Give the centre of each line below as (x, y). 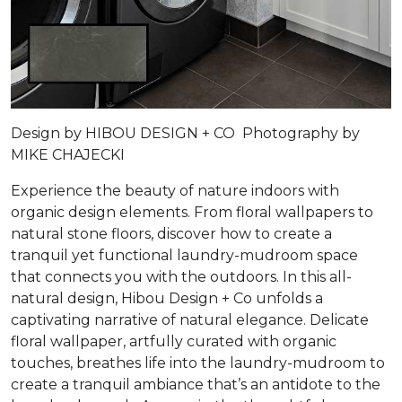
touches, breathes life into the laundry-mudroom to (198, 363)
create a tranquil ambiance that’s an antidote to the (196, 384)
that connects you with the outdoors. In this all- (181, 276)
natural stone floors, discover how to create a (171, 233)
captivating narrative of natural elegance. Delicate (190, 319)
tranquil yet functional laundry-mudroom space (184, 255)
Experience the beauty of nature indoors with (175, 190)
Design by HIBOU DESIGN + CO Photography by (185, 133)
